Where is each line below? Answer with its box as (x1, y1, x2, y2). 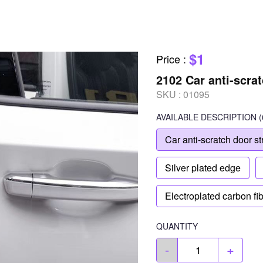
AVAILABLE (156, 111, 198, 123)
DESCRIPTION (201, 111, 257, 123)
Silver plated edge (165, 161, 241, 174)
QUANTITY (156, 220, 198, 232)
